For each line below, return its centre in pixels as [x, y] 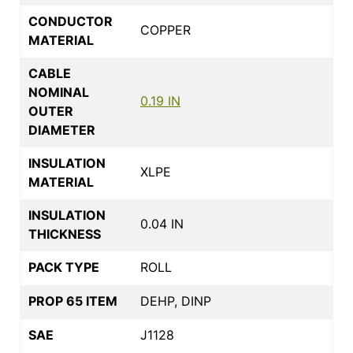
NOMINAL [59, 92]
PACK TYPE [64, 267]
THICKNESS [65, 234]
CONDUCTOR [71, 21]
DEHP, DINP [176, 301]
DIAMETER [62, 130]
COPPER [165, 30]
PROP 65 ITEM [73, 301]
